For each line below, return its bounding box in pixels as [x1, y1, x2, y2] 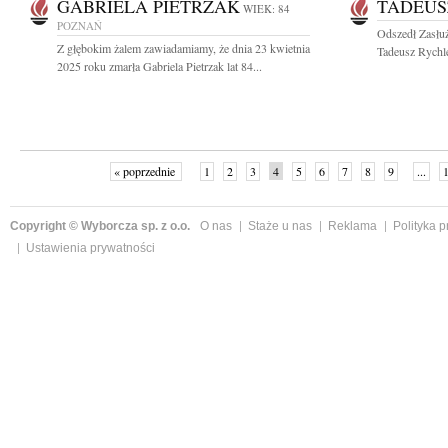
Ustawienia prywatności [26, 241, 155, 255]
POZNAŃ [57, 18, 102, 33]
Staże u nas [248, 219, 312, 233]
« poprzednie [114, 163, 178, 179]
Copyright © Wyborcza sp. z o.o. [10, 219, 190, 233]
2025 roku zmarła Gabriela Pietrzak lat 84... [57, 58, 262, 74]
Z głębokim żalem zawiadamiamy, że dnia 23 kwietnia [57, 40, 310, 56]
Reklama [328, 219, 377, 233]
